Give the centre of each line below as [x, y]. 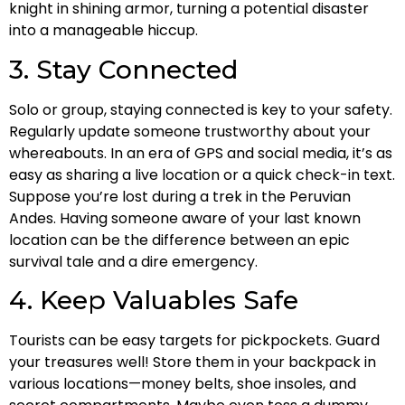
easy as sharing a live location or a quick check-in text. [202, 174]
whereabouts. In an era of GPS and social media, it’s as [201, 153]
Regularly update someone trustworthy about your [190, 131]
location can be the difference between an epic [179, 240]
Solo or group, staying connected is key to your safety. [201, 109]
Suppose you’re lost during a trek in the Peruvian [180, 196]
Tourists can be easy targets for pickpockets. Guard [194, 341]
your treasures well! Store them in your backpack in [193, 363]
